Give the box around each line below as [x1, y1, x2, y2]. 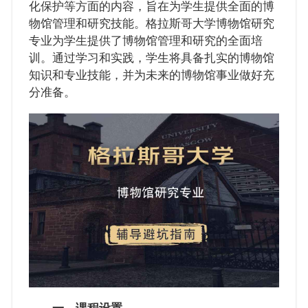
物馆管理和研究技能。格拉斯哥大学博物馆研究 [28, 17, 274, 31]
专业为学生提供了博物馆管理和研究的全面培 [28, 34, 263, 48]
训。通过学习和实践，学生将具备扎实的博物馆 [28, 52, 274, 65]
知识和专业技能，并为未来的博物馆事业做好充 [28, 69, 274, 82]
